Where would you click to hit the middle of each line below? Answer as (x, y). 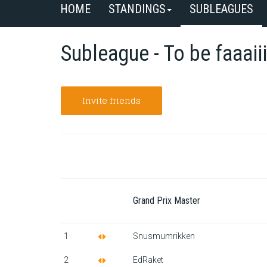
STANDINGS (137, 9)
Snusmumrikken (164, 236)
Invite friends (111, 100)
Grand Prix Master (167, 201)
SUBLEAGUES (221, 9)
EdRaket (148, 260)
